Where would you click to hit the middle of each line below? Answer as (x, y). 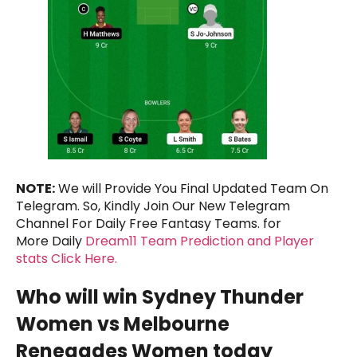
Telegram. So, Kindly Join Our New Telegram (153, 206)
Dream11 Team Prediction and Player (200, 241)
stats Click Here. (67, 258)
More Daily (51, 241)
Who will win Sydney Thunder (160, 296)
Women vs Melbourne (123, 324)
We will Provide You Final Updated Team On (192, 188)
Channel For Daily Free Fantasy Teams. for (149, 223)
